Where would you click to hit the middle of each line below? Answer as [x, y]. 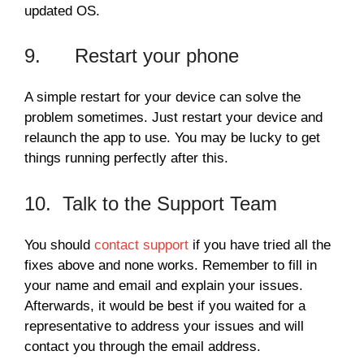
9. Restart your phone [132, 56]
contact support [141, 245]
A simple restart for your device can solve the [162, 97]
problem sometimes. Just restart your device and [173, 118]
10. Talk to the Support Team [151, 203]
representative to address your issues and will [164, 326]
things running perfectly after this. [126, 158]
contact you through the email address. [143, 346]
